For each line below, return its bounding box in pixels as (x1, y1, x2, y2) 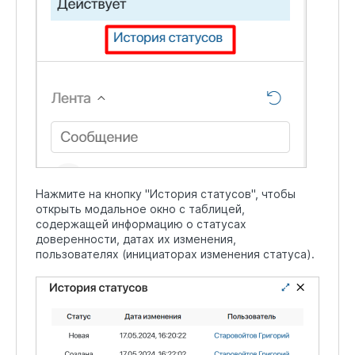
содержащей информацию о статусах (36, 217, 246, 231)
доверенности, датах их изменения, (36, 232, 236, 246)
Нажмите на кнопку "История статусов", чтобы (36, 187, 296, 200)
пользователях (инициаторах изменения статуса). (36, 247, 315, 261)
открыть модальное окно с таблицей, (36, 202, 245, 216)
